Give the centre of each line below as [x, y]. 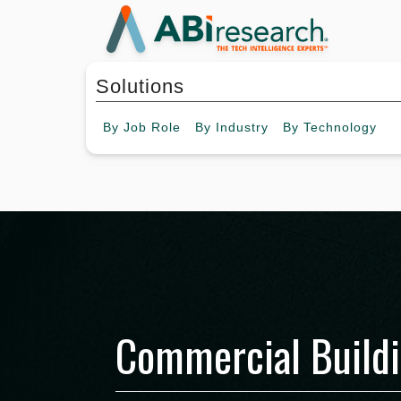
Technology [340, 128]
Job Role [152, 128]
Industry [242, 128]
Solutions [140, 87]
